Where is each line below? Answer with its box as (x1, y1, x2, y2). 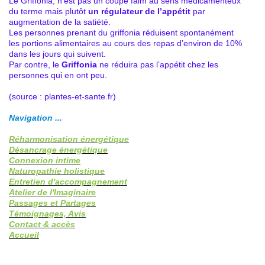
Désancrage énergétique (9, 144, 108, 154)
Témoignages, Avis (9, 208, 86, 218)
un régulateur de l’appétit (88, 6, 190, 16)
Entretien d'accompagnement (9, 176, 127, 186)
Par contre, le (9, 59, 62, 69)
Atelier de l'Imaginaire (9, 187, 96, 197)
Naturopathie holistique (9, 166, 105, 176)
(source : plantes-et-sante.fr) (9, 91, 116, 101)
